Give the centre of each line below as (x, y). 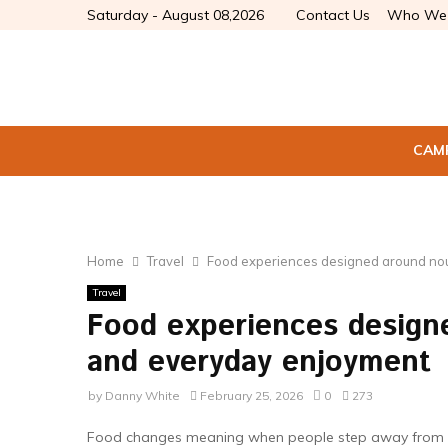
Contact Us (333, 15)
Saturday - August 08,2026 (175, 15)
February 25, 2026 (251, 395)
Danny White (142, 395)
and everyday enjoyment (259, 362)
